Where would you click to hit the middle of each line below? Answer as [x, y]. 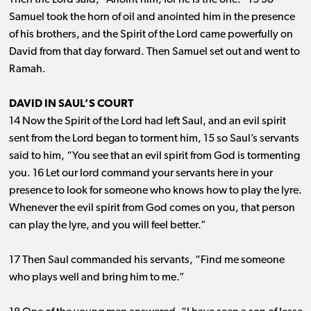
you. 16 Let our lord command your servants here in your [141, 174]
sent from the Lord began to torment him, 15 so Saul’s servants [154, 139]
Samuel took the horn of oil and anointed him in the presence [152, 18]
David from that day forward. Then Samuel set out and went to [154, 52]
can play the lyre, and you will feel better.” [107, 226]
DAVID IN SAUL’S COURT [71, 104]
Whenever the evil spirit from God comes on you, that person [152, 209]
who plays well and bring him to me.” [96, 278]
